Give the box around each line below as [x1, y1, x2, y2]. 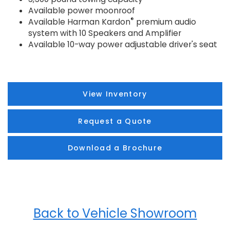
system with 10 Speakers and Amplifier [28, 28, 181, 39]
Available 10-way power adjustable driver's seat [28, 39, 217, 50]
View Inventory [83, 89, 147, 100]
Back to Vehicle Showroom [33, 204, 197, 222]
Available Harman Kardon [28, 16, 130, 28]
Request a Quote [78, 116, 152, 126]
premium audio [134, 16, 196, 28]
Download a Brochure [67, 143, 163, 154]
